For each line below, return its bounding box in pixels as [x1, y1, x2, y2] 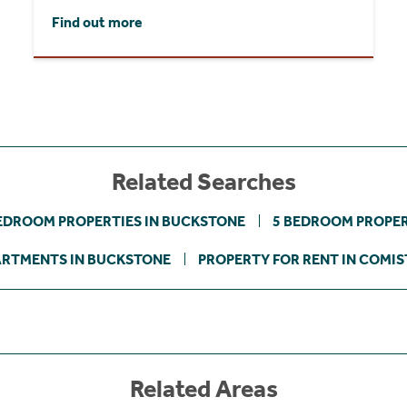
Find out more [52, 14, 144, 32]
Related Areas [129, 374, 278, 404]
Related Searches [111, 167, 296, 197]
